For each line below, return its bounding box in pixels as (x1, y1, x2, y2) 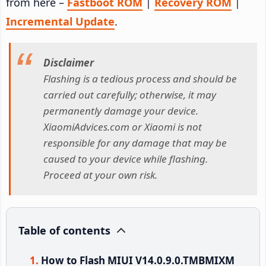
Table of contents (18, 223, 110, 237)
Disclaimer (43, 56, 94, 70)
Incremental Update (6, 14, 115, 28)
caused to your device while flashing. (43, 152, 208, 166)
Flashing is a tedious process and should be (43, 72, 237, 86)
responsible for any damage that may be (43, 136, 227, 150)
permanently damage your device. (43, 104, 198, 118)
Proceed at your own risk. (43, 168, 157, 182)
